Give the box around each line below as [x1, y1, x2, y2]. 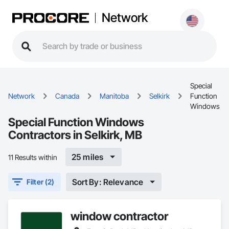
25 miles [72, 151, 104, 162]
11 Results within [8, 152, 57, 162]
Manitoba [100, 91, 129, 100]
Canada [55, 91, 79, 100]
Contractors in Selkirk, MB [8, 128, 142, 142]
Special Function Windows [8, 115, 144, 129]
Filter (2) [27, 177, 55, 186]
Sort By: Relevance [72, 176, 144, 187]
